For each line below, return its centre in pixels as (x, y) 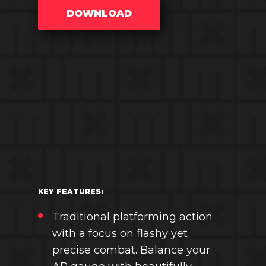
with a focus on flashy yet (120, 233)
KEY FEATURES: (71, 191)
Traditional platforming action (132, 217)
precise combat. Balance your (131, 250)
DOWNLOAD (99, 13)
